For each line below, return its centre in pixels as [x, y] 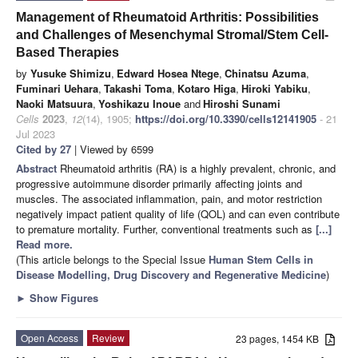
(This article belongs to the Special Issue [112, 259]
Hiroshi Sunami [242, 103]
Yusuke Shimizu [71, 73]
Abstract [38, 168]
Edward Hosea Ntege [168, 73]
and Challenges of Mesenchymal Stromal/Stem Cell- [172, 34]
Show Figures [62, 297]
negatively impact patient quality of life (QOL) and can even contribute [178, 213]
